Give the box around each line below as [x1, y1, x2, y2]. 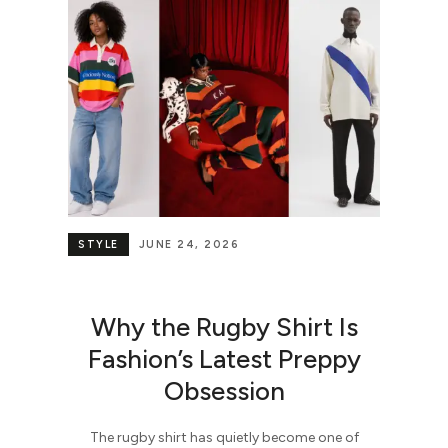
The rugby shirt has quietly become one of [89, 428, 359, 446]
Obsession [163, 374, 285, 407]
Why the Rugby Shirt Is [90, 310, 358, 343]
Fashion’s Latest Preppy [87, 342, 361, 375]
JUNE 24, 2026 [138, 238, 239, 252]
